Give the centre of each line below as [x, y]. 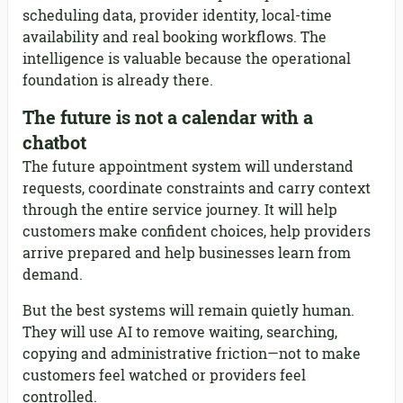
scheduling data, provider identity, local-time [177, 15]
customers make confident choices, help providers [197, 231]
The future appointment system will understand [188, 166]
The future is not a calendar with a [168, 117]
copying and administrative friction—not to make [192, 354]
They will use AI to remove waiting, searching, [180, 332]
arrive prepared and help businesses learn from [187, 253]
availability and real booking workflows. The [175, 37]
